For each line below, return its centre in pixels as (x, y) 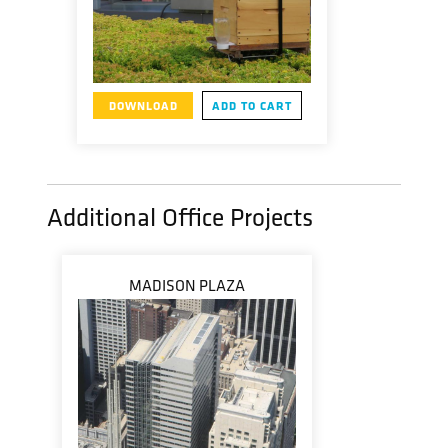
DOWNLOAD (143, 106)
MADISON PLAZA (187, 285)
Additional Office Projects (180, 217)
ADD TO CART (252, 106)
